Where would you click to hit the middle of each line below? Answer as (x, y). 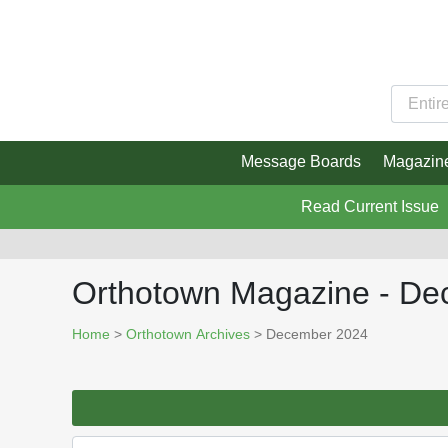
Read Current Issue (369, 207)
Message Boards (300, 162)
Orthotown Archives (188, 334)
